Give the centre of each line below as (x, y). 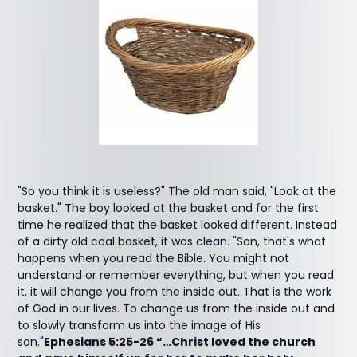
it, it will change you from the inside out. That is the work (175, 292)
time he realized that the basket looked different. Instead (178, 225)
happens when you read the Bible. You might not (154, 258)
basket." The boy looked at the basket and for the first (169, 208)
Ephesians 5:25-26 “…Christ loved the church (180, 342)
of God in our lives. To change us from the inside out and (177, 308)
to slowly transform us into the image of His (139, 325)
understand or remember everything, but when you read (176, 275)
